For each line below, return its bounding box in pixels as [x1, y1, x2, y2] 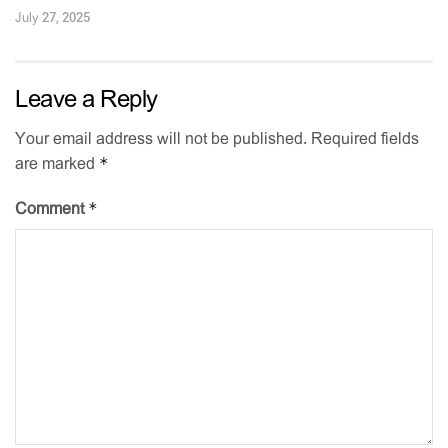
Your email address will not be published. [15, 130, 307, 146]
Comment [15, 200, 88, 216]
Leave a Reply [15, 86, 158, 111]
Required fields [311, 130, 419, 146]
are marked [15, 155, 99, 171]
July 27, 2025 [15, 10, 90, 24]
